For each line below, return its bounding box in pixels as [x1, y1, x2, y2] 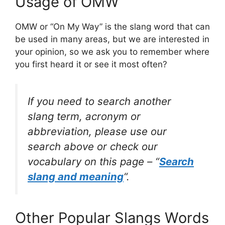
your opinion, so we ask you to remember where [15, 47, 209, 57]
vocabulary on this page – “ [28, 155, 159, 168]
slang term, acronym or [28, 109, 141, 123]
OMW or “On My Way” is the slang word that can [15, 22, 210, 32]
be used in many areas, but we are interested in [15, 34, 209, 45]
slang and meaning [28, 170, 124, 183]
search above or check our [28, 140, 158, 153]
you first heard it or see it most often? [15, 59, 167, 70]
